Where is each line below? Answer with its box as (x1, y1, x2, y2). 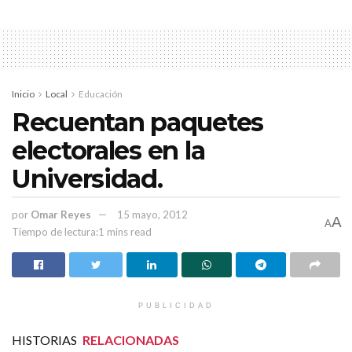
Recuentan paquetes (12, 106, 263, 137)
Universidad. (12, 163, 163, 194)
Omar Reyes (31, 207, 91, 221)
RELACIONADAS (82, 332, 179, 347)
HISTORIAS (12, 332, 79, 347)
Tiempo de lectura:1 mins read (12, 225, 152, 238)
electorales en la (12, 134, 205, 166)
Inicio (12, 87, 35, 100)
